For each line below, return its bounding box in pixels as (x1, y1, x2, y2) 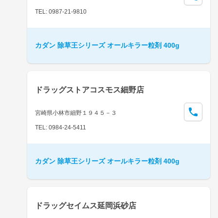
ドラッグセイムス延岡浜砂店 (35, 201, 136, 210)
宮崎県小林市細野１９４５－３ (35, 109, 117, 116)
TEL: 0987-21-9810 (35, 8, 87, 15)
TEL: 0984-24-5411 (35, 124, 86, 131)
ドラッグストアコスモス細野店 (35, 85, 144, 94)
